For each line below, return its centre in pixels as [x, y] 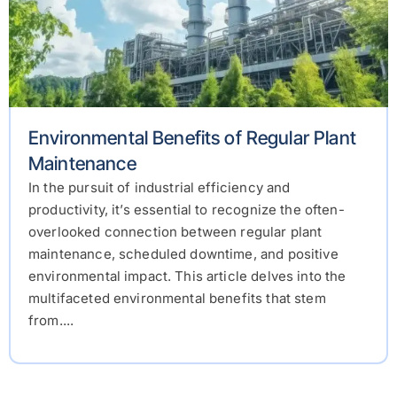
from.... [51, 321]
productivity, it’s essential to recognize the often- [187, 210]
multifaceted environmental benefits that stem [177, 299]
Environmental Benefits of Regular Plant [192, 138]
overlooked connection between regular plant [175, 232]
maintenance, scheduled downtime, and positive [183, 254]
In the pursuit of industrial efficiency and [160, 188]
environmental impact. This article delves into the [187, 276]
